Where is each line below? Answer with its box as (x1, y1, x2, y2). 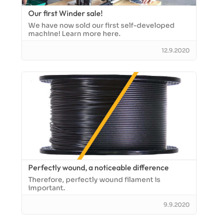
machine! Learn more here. (28, 29, 121, 38)
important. (28, 183, 65, 192)
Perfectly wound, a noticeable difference (28, 163, 169, 172)
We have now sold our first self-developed (28, 21, 175, 30)
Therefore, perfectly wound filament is (28, 175, 161, 184)
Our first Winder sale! (28, 8, 103, 18)
